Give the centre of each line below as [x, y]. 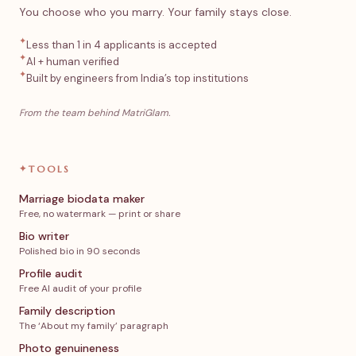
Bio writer [44, 236]
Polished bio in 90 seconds [80, 252]
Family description [67, 311]
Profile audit [51, 274]
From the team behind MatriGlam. [95, 113]
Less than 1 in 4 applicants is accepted [122, 45]
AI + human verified [73, 62]
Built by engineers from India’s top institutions [137, 79]
